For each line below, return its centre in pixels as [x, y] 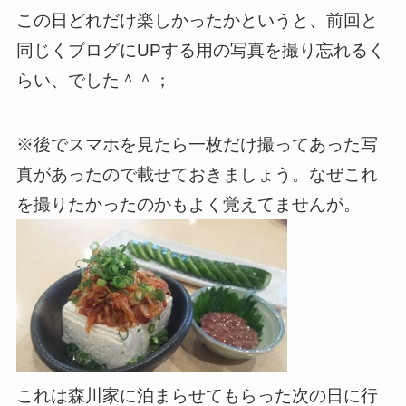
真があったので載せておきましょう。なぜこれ [197, 174]
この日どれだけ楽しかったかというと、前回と [197, 21]
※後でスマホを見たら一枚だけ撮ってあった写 [197, 144]
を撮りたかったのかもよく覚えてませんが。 [188, 204]
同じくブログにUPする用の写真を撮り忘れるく [200, 51]
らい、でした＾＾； [93, 81]
